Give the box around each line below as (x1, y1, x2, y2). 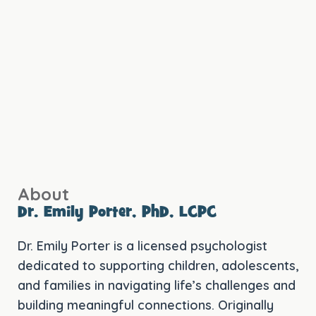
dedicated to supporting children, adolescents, (18, 257, 298, 274)
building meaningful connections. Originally (18, 297, 274, 314)
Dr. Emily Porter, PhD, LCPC (18, 203, 217, 224)
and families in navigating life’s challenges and (18, 277, 296, 294)
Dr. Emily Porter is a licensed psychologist (18, 238, 267, 255)
